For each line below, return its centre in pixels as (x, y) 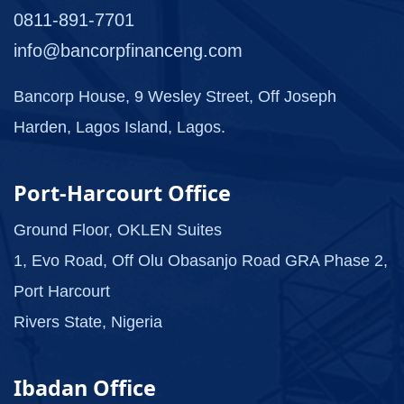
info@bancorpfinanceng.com (128, 51)
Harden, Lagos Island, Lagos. (119, 128)
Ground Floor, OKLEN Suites (118, 230)
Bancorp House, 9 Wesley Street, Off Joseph (175, 97)
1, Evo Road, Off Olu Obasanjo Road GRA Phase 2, (201, 261)
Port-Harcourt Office (122, 193)
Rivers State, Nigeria (88, 322)
